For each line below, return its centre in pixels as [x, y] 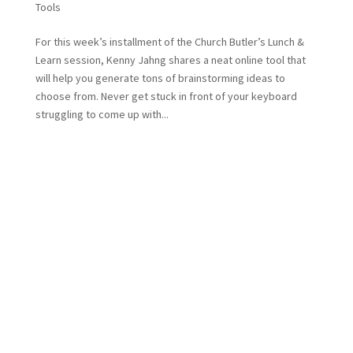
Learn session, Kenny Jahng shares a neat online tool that [170, 59]
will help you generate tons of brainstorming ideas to [160, 78]
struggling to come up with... [102, 114]
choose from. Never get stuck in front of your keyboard [166, 96]
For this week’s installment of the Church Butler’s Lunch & [169, 41]
